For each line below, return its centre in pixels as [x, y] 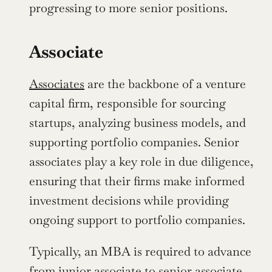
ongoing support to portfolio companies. [137, 220]
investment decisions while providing [129, 201]
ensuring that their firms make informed [137, 181]
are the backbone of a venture [165, 84]
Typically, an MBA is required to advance [140, 252]
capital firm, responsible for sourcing [127, 104]
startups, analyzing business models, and [138, 123]
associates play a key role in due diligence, [141, 162]
